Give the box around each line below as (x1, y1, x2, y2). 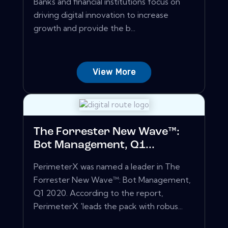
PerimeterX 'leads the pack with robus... (34, 201, 183, 212)
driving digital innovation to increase (34, 10, 168, 20)
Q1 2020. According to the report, (34, 188, 163, 198)
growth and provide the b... (34, 23, 135, 34)
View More (92, 67, 136, 77)
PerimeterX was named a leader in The (34, 161, 180, 172)
